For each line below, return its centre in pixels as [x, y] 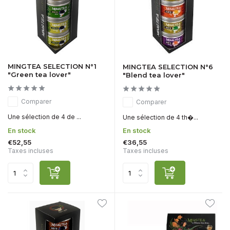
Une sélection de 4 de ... [44, 117]
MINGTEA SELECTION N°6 [168, 67]
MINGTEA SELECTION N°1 [52, 66]
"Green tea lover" [39, 75]
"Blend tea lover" [154, 75]
